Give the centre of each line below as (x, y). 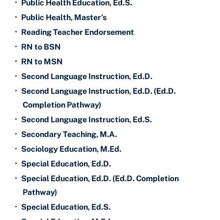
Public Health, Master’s (64, 17)
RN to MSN (42, 62)
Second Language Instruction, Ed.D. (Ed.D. (98, 91)
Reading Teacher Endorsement (78, 32)
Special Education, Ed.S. (66, 207)
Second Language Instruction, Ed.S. (86, 120)
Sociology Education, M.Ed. (71, 149)
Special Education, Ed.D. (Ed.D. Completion (100, 179)
